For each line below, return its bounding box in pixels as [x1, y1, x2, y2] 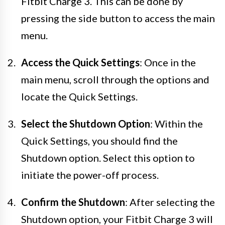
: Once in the [140, 56, 196, 68]
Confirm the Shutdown [21, 195, 125, 208]
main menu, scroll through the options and [21, 73, 209, 85]
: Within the [150, 117, 203, 130]
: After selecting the [125, 195, 215, 208]
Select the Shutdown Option [21, 117, 150, 130]
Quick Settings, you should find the [21, 134, 178, 147]
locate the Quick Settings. [21, 90, 138, 102]
